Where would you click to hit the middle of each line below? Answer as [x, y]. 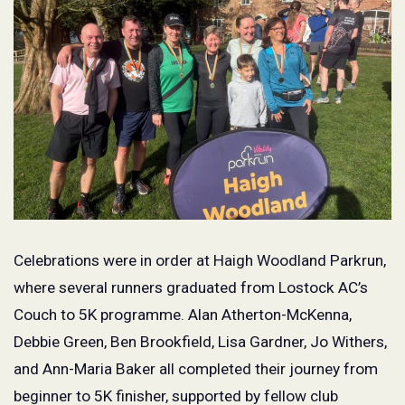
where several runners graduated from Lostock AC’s [191, 287]
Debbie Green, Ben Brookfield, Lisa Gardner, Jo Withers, [200, 341]
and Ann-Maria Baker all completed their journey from [196, 368]
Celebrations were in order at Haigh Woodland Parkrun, [200, 260]
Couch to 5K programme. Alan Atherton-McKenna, [183, 314]
